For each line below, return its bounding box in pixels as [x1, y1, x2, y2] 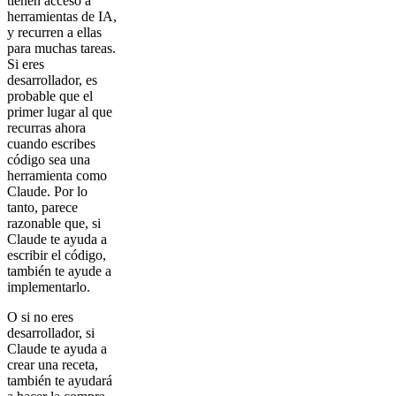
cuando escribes [7, 136, 95, 152]
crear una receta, [7, 357, 98, 373]
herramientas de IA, [7, 9, 117, 25]
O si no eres [7, 309, 73, 325]
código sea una [7, 152, 90, 168]
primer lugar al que [7, 104, 112, 120]
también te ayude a [7, 263, 111, 279]
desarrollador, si [7, 325, 95, 341]
